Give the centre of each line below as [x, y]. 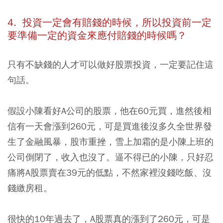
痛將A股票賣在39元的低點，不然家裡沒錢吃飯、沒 [110, 172]
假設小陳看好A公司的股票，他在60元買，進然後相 [110, 111]
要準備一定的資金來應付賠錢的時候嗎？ [97, 35]
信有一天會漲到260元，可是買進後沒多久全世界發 [110, 126]
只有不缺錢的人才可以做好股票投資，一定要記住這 [111, 64]
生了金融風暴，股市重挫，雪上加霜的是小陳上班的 [111, 141]
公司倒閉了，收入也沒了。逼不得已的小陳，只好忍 [111, 157]
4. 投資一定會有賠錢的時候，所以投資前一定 [110, 22]
